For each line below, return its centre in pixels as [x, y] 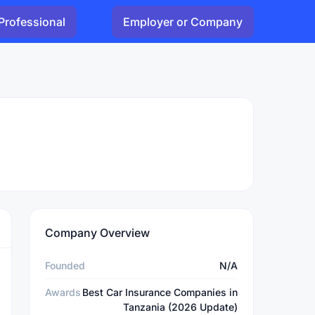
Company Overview [97, 233]
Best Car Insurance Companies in [160, 292]
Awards [63, 292]
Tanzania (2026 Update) [180, 307]
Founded [65, 265]
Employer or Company [183, 21]
